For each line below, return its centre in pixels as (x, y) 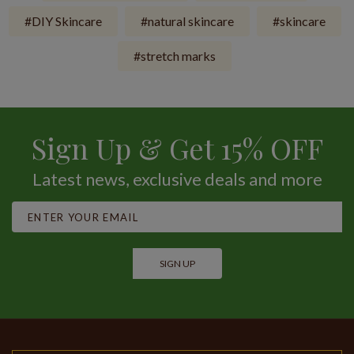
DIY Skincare (66, 21)
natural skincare (190, 21)
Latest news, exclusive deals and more (177, 179)
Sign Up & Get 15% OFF (177, 148)
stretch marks (178, 56)
